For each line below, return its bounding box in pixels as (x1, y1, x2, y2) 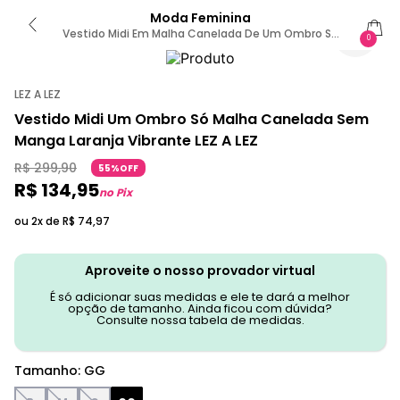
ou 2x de (14, 213, 62, 229)
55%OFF (98, 162, 138, 175)
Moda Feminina (149, 9, 251, 27)
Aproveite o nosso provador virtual (85, 262, 315, 279)
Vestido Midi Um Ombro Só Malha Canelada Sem (14, 109, 369, 129)
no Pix (99, 185, 132, 200)
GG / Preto (171, 40, 229, 55)
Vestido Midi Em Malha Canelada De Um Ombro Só (62, 26, 338, 41)
